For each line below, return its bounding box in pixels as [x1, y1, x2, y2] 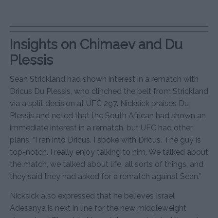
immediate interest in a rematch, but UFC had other [10, 123, 193, 132]
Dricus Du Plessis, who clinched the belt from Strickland [10, 86, 208, 96]
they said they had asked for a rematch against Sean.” [10, 171, 201, 181]
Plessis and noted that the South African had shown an [10, 110, 206, 120]
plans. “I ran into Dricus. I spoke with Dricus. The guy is [10, 135, 201, 145]
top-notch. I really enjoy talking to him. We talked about [10, 147, 208, 157]
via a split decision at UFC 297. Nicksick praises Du [10, 98, 189, 108]
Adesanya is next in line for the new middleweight [10, 203, 186, 213]
